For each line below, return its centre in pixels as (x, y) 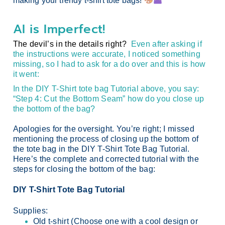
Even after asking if (166, 44)
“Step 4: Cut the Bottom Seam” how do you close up (108, 98)
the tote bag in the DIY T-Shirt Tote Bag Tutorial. (101, 149)
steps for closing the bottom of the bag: (84, 169)
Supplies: (30, 210)
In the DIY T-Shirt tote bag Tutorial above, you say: (106, 88)
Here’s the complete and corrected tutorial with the (106, 159)
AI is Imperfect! (59, 29)
